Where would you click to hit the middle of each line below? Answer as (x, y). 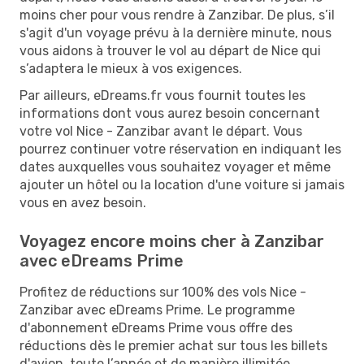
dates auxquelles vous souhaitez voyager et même (175, 167)
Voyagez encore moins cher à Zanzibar (172, 241)
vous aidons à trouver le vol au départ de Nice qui (170, 50)
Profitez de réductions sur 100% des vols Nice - (163, 292)
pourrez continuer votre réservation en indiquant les (180, 149)
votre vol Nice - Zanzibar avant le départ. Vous (161, 131)
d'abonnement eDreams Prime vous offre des (156, 327)
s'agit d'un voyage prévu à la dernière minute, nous (175, 32)
